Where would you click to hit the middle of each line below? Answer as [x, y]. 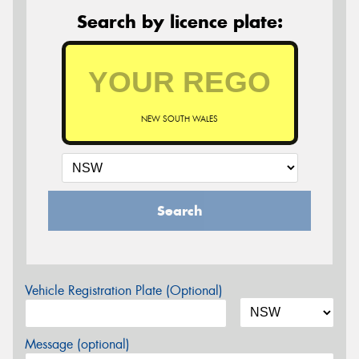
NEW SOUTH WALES [179, 119]
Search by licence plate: [179, 21]
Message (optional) [77, 344]
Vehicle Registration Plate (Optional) [124, 290]
